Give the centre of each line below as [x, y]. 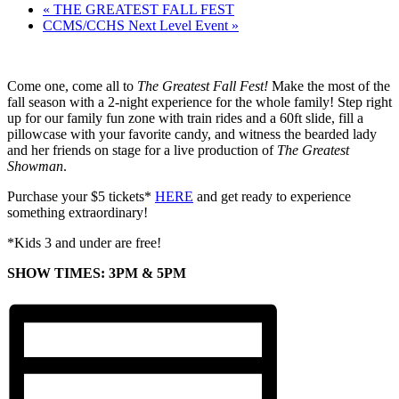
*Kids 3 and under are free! [86, 242]
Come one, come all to [72, 85]
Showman [35, 166]
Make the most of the [331, 85]
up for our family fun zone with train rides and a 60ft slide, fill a [185, 118]
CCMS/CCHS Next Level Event [137, 25]
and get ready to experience [272, 196]
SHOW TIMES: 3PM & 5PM [97, 273]
